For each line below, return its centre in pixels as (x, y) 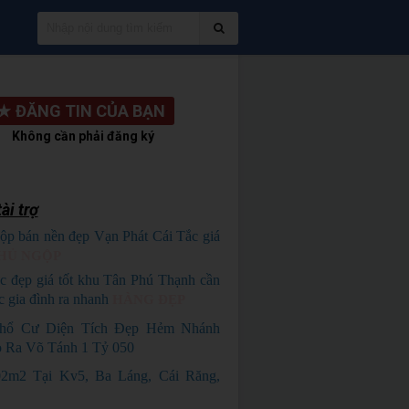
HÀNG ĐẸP (148, 299)
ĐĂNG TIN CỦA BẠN (91, 111)
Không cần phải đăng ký (84, 136)
